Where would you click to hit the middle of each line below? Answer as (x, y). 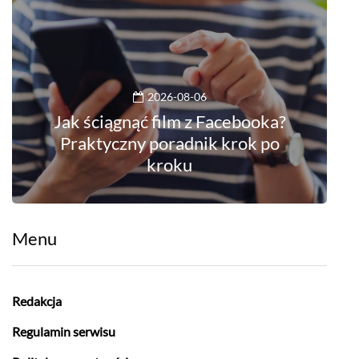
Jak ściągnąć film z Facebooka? (169, 122)
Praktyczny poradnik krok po (169, 143)
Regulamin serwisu (64, 332)
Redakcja (37, 301)
